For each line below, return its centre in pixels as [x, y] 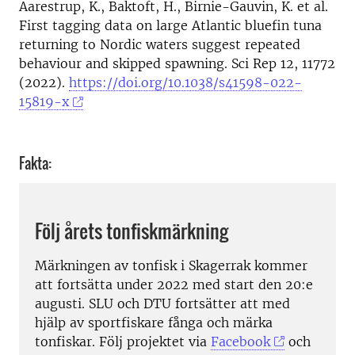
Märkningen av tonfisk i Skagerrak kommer [171, 265]
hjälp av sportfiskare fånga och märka [154, 322]
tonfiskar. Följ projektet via [123, 341]
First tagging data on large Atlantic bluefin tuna [170, 26]
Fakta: [35, 164]
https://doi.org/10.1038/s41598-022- [185, 83]
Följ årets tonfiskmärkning [132, 230]
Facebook [240, 341]
